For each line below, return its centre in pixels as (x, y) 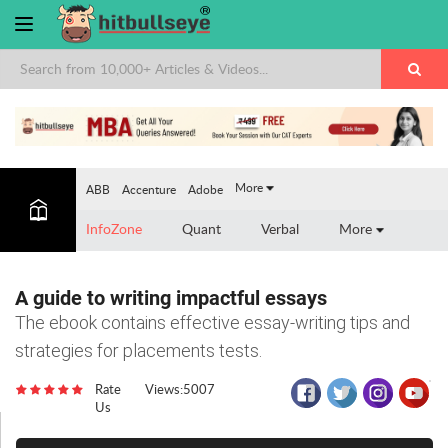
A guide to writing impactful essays (171, 297)
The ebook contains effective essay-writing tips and (212, 322)
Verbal (280, 228)
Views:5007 (180, 388)
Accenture (149, 188)
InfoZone (114, 228)
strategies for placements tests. (138, 350)
